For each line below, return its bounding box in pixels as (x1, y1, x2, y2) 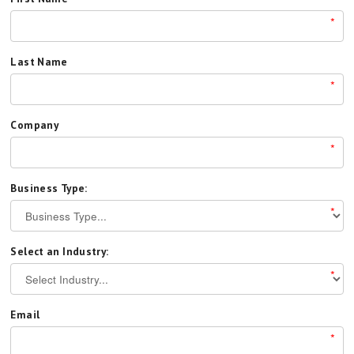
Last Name (10, 55, 68, 69)
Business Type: (10, 181, 88, 195)
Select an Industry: (10, 244, 109, 258)
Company (10, 118, 59, 132)
